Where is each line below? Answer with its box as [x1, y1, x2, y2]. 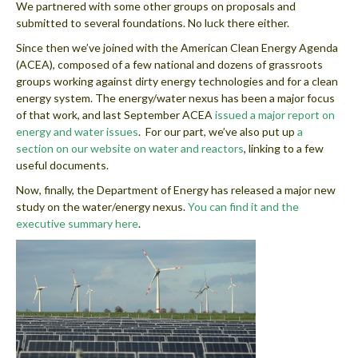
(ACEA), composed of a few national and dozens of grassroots [16, 58, 323, 72]
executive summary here [16, 217, 138, 231]
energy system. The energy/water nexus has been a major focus [16, 91, 335, 105]
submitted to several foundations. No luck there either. [16, 16, 289, 30]
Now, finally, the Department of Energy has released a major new [16, 183, 336, 197]
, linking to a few [244, 141, 324, 156]
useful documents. [16, 158, 109, 173]
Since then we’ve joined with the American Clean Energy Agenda [16, 41, 338, 55]
